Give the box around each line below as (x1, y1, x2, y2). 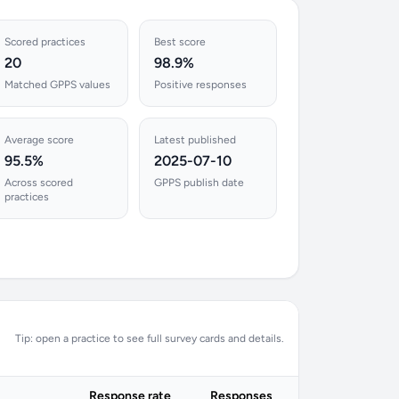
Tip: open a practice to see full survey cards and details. (15, 332, 284, 345)
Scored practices (4, 36, 86, 48)
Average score (4, 134, 75, 146)
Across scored (4, 176, 74, 189)
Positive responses (153, 78, 247, 91)
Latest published (153, 134, 236, 146)
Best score (153, 36, 206, 48)
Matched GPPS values (4, 78, 111, 91)
